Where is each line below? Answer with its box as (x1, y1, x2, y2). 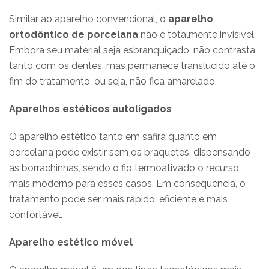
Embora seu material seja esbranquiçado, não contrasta (9, 44, 255, 56)
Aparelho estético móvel (9, 236, 133, 248)
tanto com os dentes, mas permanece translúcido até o (9, 59, 255, 71)
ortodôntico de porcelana (9, 28, 138, 40)
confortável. (9, 208, 62, 220)
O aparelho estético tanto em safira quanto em (9, 130, 217, 142)
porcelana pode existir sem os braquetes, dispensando (9, 146, 250, 158)
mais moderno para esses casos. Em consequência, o (9, 177, 246, 189)
